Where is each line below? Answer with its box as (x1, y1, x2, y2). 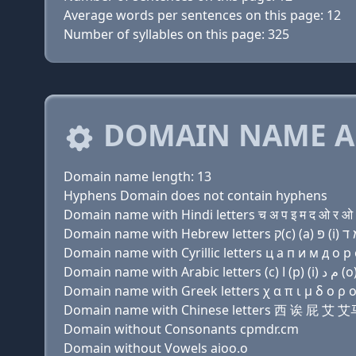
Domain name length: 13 (64, 168, 211, 185)
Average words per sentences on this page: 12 (64, 6, 341, 24)
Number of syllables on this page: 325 (64, 25, 289, 43)
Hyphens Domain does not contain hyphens (64, 187, 327, 204)
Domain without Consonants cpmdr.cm (64, 320, 299, 338)
